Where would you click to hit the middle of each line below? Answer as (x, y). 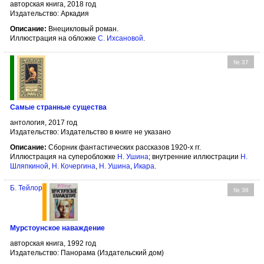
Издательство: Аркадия (49, 13)
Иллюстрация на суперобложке (64, 156)
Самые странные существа (58, 107)
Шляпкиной (29, 166)
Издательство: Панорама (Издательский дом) (87, 253)
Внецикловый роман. (82, 29)
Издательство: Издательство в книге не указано (90, 132)
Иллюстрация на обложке (54, 38)
